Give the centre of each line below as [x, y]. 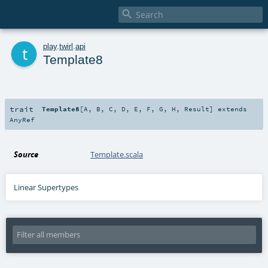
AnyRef [22, 119]
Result [197, 109]
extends [231, 109]
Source [26, 154]
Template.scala [117, 154]
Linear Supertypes [46, 187]
